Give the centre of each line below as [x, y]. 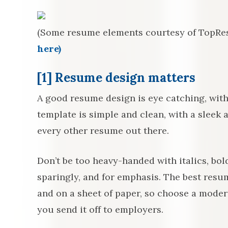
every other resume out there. [103, 131]
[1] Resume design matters [116, 78]
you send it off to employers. [100, 209]
